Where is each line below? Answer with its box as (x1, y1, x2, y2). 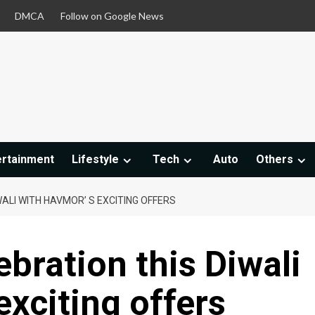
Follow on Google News (60, 10, 164, 22)
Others (256, 153, 293, 167)
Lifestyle (72, 153, 119, 167)
